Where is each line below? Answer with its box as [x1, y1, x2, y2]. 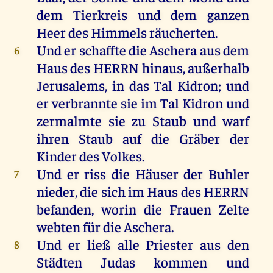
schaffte [79, 41, 126, 59]
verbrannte [51, 94, 118, 112]
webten [36, 218, 83, 236]
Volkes [101, 147, 142, 165]
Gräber [179, 129, 221, 147]
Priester [146, 235, 194, 253]
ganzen [207, 5, 250, 24]
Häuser [135, 165, 179, 183]
